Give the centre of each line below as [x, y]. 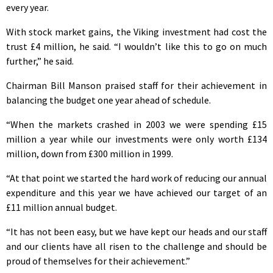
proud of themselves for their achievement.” [98, 261]
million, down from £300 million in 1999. [90, 153]
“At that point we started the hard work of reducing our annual [136, 178]
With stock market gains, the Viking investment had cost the [136, 31]
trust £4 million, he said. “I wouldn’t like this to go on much [136, 46]
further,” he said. [40, 61]
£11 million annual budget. [62, 207]
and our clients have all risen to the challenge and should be [136, 246]
